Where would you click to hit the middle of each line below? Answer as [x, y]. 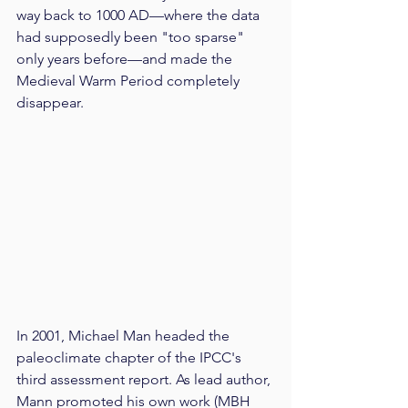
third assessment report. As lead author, [145, 379]
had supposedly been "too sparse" [132, 37]
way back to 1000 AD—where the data [140, 15]
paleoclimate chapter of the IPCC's [131, 357]
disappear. [50, 103]
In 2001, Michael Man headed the [125, 336]
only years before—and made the [126, 59]
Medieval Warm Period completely [130, 81]
